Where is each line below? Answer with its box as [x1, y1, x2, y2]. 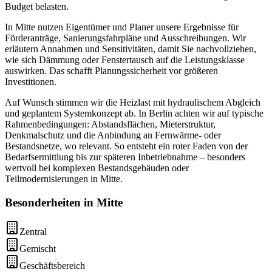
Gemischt [19, 243, 56, 254]
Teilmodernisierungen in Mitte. [5, 173, 123, 184]
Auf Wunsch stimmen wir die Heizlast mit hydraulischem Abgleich [5, 97, 260, 107]
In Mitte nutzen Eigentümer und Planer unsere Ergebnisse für [5, 21, 239, 32]
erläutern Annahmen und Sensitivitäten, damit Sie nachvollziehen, [5, 43, 256, 54]
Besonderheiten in [5, 195, 97, 209]
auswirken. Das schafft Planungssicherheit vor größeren [5, 65, 218, 76]
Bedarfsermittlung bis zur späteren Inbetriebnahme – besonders [5, 151, 245, 162]
